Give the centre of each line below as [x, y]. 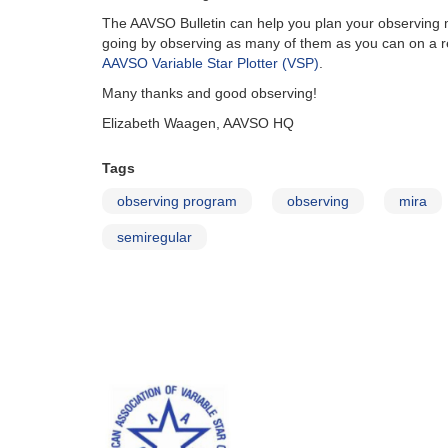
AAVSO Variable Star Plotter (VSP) [210, 63]
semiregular [154, 237]
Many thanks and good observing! [209, 93]
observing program [177, 201]
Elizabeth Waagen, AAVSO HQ [198, 123]
